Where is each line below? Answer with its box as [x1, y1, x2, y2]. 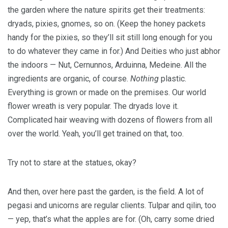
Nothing [130, 74, 159, 83]
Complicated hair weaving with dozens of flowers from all [8, 115, 212, 125]
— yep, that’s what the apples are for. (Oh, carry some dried [8, 214, 214, 224]
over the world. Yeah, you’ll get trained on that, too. [8, 129, 184, 138]
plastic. [159, 74, 186, 83]
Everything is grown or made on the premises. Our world [8, 88, 206, 97]
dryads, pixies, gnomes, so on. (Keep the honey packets [8, 19, 206, 28]
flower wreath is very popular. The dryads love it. [8, 101, 179, 111]
